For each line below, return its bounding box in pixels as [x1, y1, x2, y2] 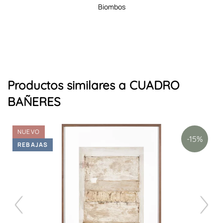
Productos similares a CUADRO [7, 78, 179, 93]
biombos [102, 1, 125, 11]
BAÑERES [7, 94, 60, 110]
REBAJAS [17, 140, 48, 149]
